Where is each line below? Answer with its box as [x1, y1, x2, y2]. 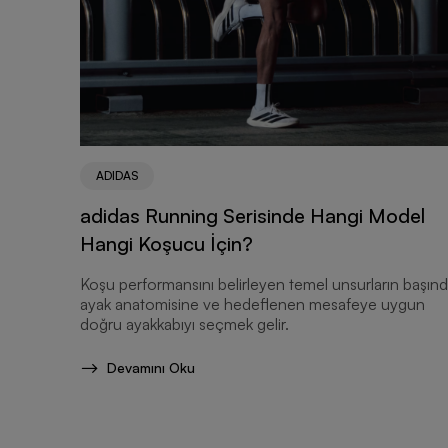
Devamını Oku [107, 358, 195, 376]
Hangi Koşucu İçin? [80, 230, 253, 256]
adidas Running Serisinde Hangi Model [80, 202, 425, 228]
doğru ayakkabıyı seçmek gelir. [80, 313, 289, 334]
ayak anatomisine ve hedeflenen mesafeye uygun [80, 293, 425, 314]
